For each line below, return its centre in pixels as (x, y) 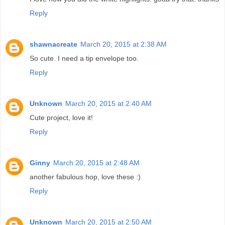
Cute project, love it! (61, 118)
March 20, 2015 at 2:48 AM (96, 163)
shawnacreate (53, 44)
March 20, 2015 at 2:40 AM (108, 104)
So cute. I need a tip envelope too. (84, 59)
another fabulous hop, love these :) (85, 177)
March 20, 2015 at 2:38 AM (124, 44)
